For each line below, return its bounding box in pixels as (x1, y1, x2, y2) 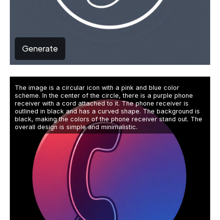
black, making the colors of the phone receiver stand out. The (15, 115, 202, 123)
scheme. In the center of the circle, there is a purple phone (15, 92, 193, 100)
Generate (22, 43, 58, 54)
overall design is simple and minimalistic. (15, 123, 137, 131)
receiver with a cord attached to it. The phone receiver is (15, 100, 189, 108)
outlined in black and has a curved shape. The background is (15, 108, 200, 115)
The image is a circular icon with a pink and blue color (15, 84, 179, 92)
